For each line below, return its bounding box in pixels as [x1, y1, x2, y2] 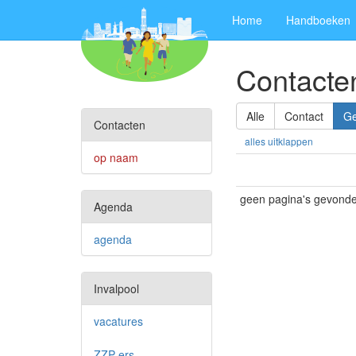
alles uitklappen [245, 134, 313, 148]
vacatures [94, 313, 143, 329]
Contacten [94, 117, 145, 133]
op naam [94, 149, 138, 165]
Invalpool [94, 281, 139, 296]
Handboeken [286, 12, 350, 28]
